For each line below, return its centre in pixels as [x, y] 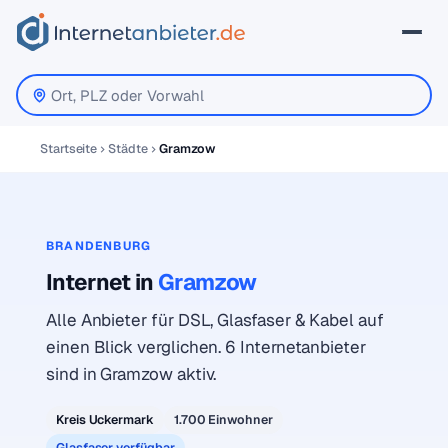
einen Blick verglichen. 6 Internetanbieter [206, 347]
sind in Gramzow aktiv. [131, 374]
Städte [128, 148]
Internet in [102, 282]
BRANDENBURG [99, 246]
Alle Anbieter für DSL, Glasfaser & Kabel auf [215, 320]
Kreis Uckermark [105, 419]
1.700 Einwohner [223, 419]
